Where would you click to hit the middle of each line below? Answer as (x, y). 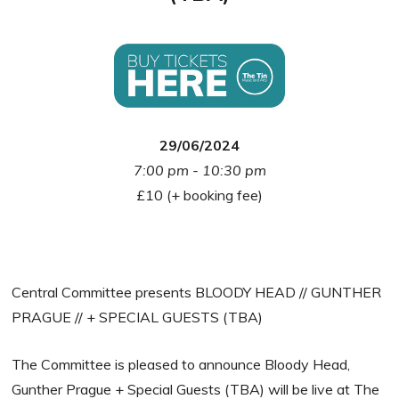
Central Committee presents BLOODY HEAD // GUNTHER (197, 293)
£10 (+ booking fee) (199, 195)
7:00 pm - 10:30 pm (199, 171)
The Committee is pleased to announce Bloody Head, (181, 365)
